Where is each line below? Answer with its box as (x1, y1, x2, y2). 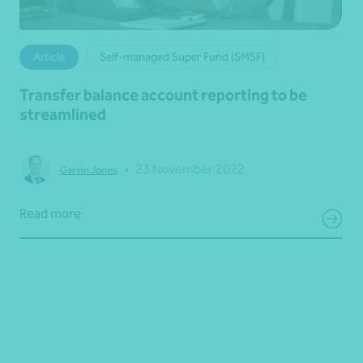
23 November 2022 (135, 161, 245, 177)
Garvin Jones (60, 163, 117, 176)
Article (33, 50, 65, 65)
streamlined (19, 105, 106, 125)
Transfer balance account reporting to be (19, 85, 307, 105)
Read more (19, 206, 81, 222)
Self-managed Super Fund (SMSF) (100, 50, 265, 65)
